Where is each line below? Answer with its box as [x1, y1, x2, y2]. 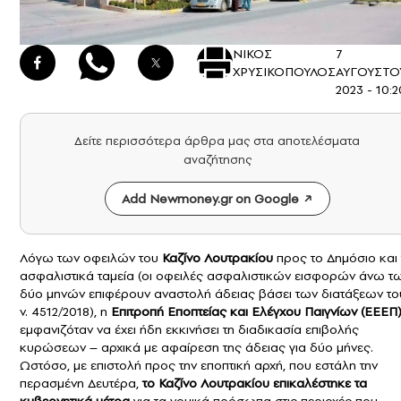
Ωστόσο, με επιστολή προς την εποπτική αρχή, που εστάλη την [20, 356, 378, 375]
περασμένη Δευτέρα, [20, 374, 142, 393]
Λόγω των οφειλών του [20, 249, 162, 268]
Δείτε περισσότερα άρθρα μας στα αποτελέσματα [74, 132, 360, 150]
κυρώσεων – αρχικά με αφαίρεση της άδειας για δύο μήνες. [20, 338, 373, 357]
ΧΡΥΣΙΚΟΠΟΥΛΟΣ [233, 63, 336, 81]
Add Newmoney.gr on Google [121, 190, 299, 209]
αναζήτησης [183, 151, 252, 169]
